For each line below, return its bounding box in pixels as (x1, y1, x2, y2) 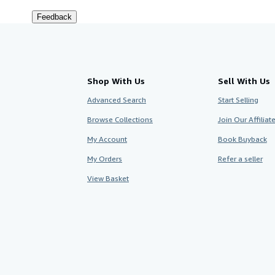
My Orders (87, 153, 122, 163)
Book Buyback (217, 134, 267, 144)
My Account (87, 134, 127, 144)
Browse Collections (87, 114, 153, 124)
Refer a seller (217, 153, 263, 163)
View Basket (87, 173, 129, 183)
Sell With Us (217, 75, 270, 86)
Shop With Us (87, 75, 145, 86)
